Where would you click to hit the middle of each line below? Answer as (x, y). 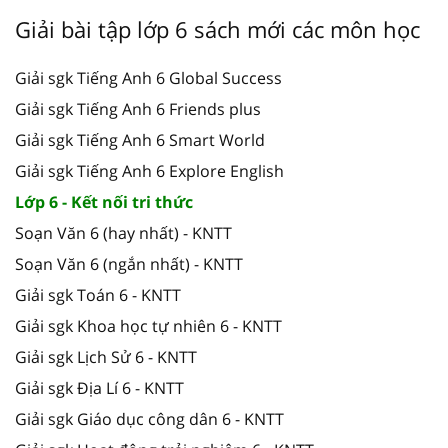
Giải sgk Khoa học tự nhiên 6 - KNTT (148, 325)
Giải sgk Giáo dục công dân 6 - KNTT (149, 418)
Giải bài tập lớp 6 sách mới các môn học (217, 28)
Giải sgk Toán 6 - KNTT (98, 294)
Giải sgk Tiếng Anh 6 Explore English (149, 170)
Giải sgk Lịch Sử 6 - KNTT (106, 356)
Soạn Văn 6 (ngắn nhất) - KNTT (129, 263)
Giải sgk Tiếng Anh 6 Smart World (140, 139)
